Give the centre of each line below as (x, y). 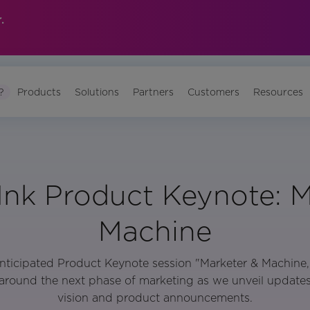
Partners (154, 92)
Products (39, 92)
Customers (214, 92)
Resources (279, 92)
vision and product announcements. (155, 298)
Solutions (97, 92)
